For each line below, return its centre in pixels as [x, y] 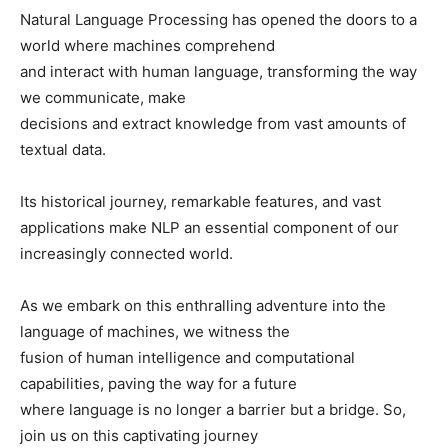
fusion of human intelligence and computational [187, 357]
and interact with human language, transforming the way [218, 71]
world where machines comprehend [147, 45]
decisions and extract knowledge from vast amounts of [213, 123]
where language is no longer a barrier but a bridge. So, [213, 409]
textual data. [63, 149]
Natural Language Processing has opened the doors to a [218, 19]
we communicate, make [103, 97]
